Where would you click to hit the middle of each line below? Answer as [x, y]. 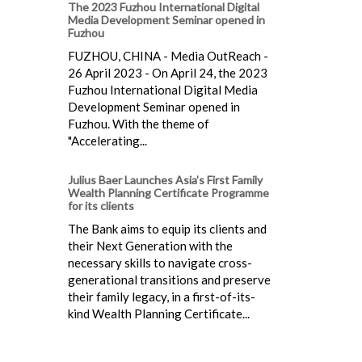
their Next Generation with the [150, 245]
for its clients [101, 205]
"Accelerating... [107, 140]
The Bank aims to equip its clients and [167, 228]
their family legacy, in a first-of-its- [162, 296]
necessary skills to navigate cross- [160, 262]
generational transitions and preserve [169, 279]
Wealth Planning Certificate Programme [168, 192]
